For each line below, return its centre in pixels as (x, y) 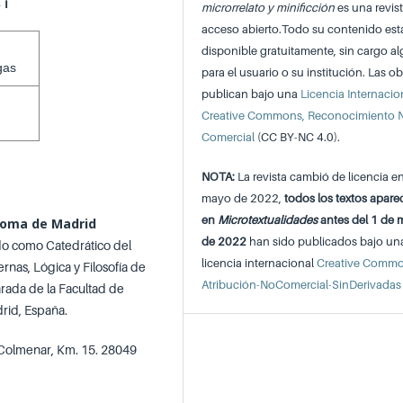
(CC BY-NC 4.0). (299, 137)
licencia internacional (260, 263)
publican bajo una (251, 94)
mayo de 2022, (243, 198)
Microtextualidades (268, 220)
